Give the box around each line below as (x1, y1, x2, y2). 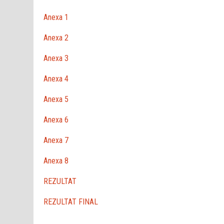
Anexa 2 (43, 32, 69, 42)
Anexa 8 (43, 155, 69, 165)
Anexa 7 (43, 135, 69, 145)
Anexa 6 (43, 114, 69, 124)
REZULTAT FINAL (43, 196, 98, 206)
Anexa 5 (43, 94, 69, 104)
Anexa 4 (43, 73, 69, 83)
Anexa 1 (43, 12, 69, 22)
